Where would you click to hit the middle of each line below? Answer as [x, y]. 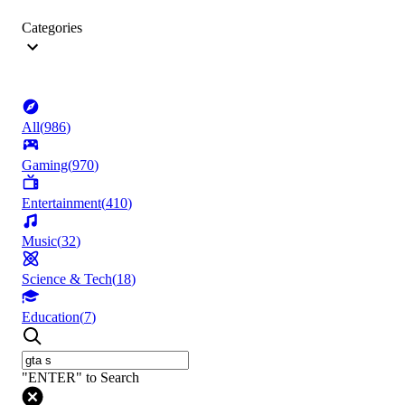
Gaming [45, 165]
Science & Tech [67, 279]
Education [51, 317]
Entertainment [61, 203]
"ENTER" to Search [80, 378]
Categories [52, 28]
